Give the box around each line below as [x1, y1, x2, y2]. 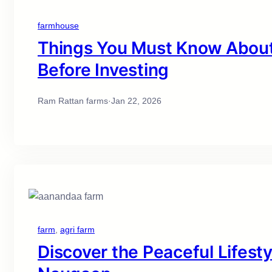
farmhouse [38, 21, 79, 31]
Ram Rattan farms [38, 96, 108, 106]
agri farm [60, 225, 95, 235]
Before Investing [38, 59, 169, 81]
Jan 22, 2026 [111, 96, 161, 106]
